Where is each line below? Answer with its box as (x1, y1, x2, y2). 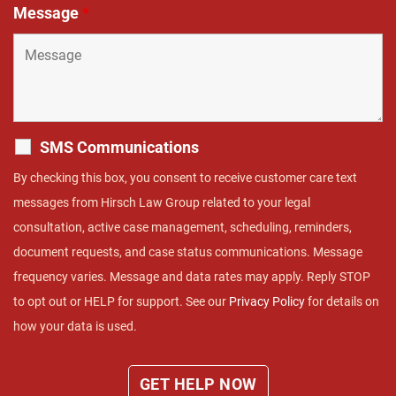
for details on (305, 293, 379, 308)
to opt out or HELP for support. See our (13, 293, 229, 308)
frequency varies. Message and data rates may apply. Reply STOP (13, 269, 370, 284)
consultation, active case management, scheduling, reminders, (13, 219, 352, 234)
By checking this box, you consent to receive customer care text (13, 170, 357, 185)
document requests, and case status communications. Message (13, 244, 362, 259)
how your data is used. (13, 318, 137, 333)
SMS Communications (40, 137, 199, 156)
